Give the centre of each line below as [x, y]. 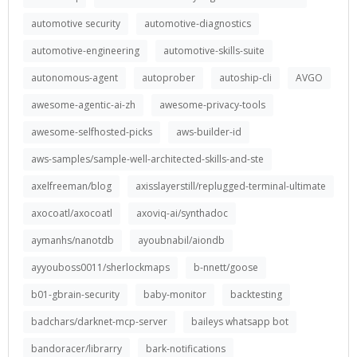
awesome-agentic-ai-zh [83, 105]
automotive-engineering [85, 51]
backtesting [256, 294]
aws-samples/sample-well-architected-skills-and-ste [147, 159]
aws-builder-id [209, 132]
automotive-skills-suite [214, 51]
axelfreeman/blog [71, 186]
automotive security [76, 24]
